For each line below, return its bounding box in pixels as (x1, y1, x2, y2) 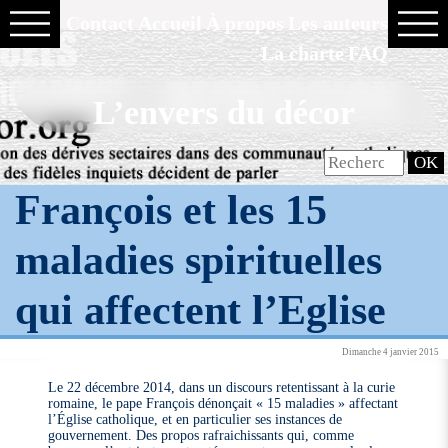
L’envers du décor (93, 94, 355, 132)
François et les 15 (15, 185, 328, 233)
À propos (205, 12, 284, 34)
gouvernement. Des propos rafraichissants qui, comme (48, 426, 355, 443)
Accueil (137, 12, 202, 34)
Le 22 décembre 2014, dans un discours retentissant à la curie (48, 378, 396, 395)
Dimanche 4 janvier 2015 (341, 346, 439, 357)
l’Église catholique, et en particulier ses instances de (48, 410, 343, 427)
